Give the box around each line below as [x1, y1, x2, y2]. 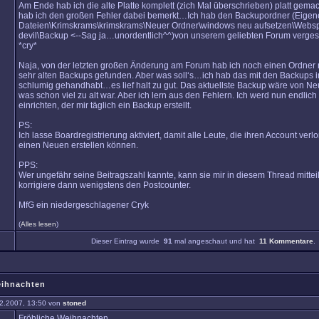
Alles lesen [21, 220, 56, 228]
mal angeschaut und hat [172, 237, 259, 245]
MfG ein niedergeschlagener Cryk [19, 200, 149, 210]
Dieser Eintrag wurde [90, 237, 164, 245]
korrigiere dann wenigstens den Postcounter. [19, 180, 191, 190]
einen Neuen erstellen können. [19, 140, 138, 150]
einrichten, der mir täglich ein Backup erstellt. [19, 100, 192, 110]
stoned [63, 299, 86, 307]
